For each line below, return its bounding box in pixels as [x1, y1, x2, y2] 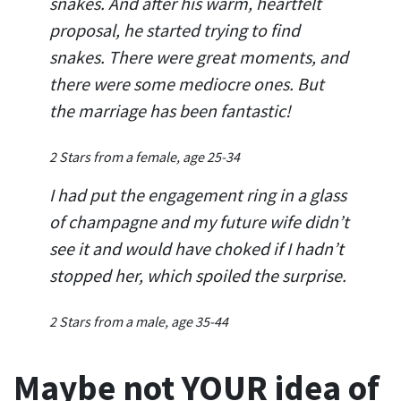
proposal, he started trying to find [49, 18, 300, 41]
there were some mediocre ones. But [49, 72, 324, 95]
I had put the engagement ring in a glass [49, 183, 346, 206]
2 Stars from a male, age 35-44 [49, 311, 228, 330]
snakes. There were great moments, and [49, 45, 348, 68]
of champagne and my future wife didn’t [49, 209, 349, 233]
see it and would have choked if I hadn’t [49, 236, 344, 260]
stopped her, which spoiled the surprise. [49, 263, 346, 286]
